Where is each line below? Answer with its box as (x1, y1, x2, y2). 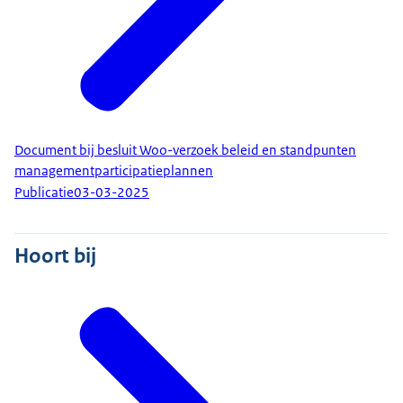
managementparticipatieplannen (14, 161, 213, 180)
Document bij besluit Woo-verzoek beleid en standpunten (14, 140, 356, 159)
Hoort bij (14, 241, 96, 269)
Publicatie (14, 184, 74, 202)
